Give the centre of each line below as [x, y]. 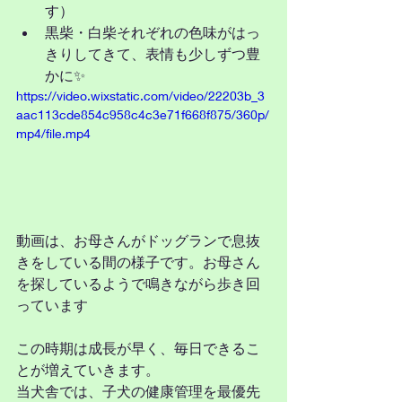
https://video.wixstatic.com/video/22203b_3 [140, 96]
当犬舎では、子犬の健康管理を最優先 [138, 390]
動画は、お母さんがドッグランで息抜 [138, 240]
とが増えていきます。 [88, 369]
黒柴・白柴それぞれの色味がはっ [153, 32]
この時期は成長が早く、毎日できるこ [138, 347]
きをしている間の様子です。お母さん [138, 261]
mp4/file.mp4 [53, 133]
